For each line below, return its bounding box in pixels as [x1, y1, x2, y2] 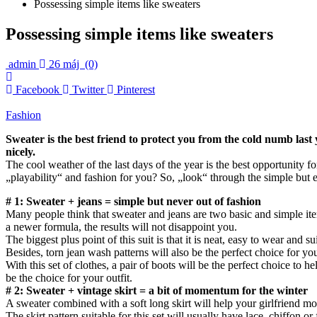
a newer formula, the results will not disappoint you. [6, 221, 237, 234]
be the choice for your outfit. [6, 272, 132, 284]
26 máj [46, 58, 82, 71]
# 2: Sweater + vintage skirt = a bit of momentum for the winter [6, 284, 308, 297]
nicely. [6, 146, 35, 158]
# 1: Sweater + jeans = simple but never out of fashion [6, 195, 261, 208]
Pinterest [117, 83, 155, 96]
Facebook [16, 83, 59, 96]
